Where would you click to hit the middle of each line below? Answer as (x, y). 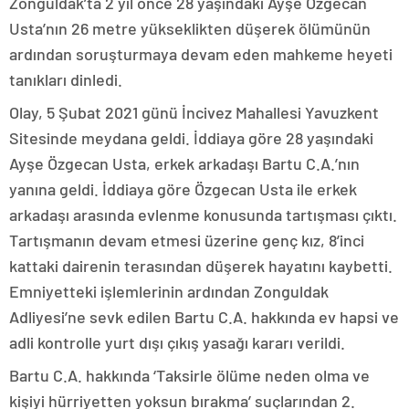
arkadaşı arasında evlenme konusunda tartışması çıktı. (203, 215)
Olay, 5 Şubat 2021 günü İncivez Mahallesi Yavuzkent (194, 113)
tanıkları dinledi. (66, 80)
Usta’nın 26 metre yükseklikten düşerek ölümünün (190, 29)
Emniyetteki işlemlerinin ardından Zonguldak (169, 292)
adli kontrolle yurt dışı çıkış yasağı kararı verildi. (177, 343)
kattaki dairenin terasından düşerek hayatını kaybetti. (201, 266)
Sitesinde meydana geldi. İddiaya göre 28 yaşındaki (191, 138)
